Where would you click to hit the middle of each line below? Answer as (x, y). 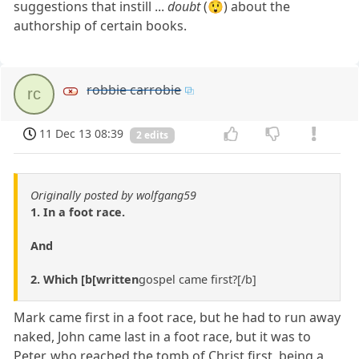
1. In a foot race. (78, 212)
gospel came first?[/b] (198, 279)
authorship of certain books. (101, 25)
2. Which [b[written (85, 279)
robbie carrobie (134, 89)
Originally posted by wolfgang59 (113, 195)
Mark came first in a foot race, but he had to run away (177, 317)
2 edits (152, 135)
